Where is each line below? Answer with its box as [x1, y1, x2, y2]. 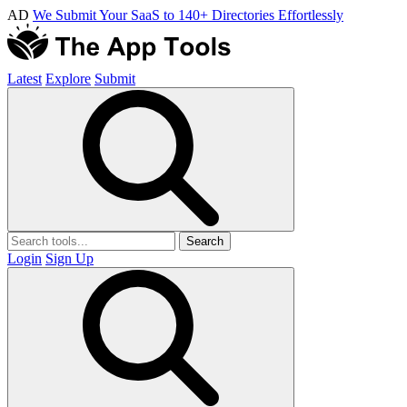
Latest [7, 71, 42, 86]
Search [186, 234, 223, 248]
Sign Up [45, 251, 94, 266]
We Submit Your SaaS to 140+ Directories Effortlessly [33, 7, 343, 23]
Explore [45, 71, 91, 86]
